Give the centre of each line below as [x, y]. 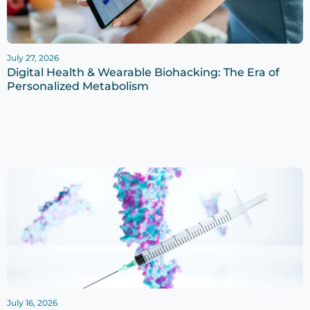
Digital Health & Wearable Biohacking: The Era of [143, 73]
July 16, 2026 [32, 303]
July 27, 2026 [33, 58]
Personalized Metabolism [78, 86]
